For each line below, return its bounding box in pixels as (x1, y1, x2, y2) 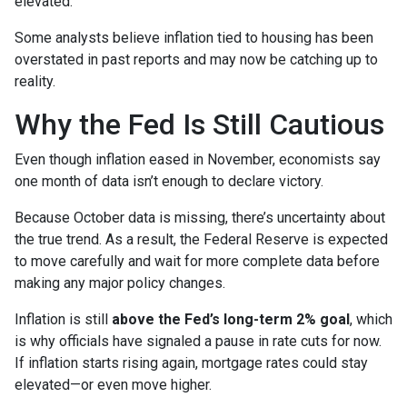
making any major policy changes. (15, 273, 225, 292)
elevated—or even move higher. (15, 375, 212, 393)
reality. (15, 72, 55, 90)
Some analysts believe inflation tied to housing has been (15, 28, 373, 46)
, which (350, 310, 392, 328)
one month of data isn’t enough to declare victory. (15, 172, 323, 190)
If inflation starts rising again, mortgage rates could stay (15, 353, 368, 372)
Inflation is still (15, 310, 112, 328)
